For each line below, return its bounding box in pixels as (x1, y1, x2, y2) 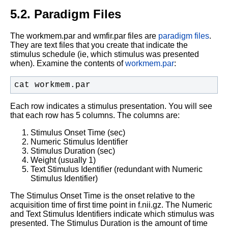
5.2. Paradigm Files (10, 7, 121, 21)
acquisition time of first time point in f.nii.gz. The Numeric (10, 200, 212, 209)
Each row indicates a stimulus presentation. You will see (10, 101, 212, 110)
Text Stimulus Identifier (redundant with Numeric (31, 164, 203, 174)
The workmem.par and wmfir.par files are (10, 31, 158, 40)
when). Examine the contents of (10, 59, 125, 68)
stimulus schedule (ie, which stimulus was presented (10, 49, 199, 59)
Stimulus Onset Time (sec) (31, 128, 125, 137)
